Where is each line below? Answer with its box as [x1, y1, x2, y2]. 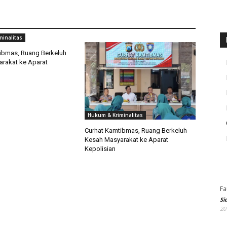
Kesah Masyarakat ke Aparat [85, 136, 169, 144]
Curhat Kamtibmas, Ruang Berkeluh [85, 127, 187, 135]
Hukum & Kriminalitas [88, 111, 143, 119]
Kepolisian [85, 145, 116, 153]
